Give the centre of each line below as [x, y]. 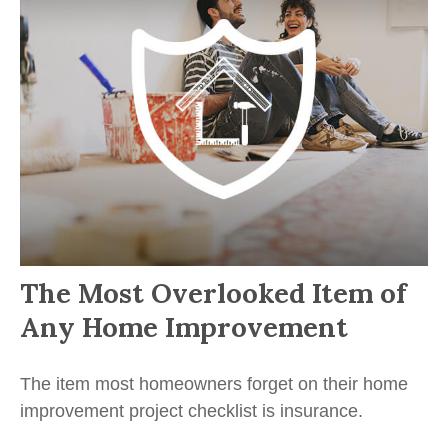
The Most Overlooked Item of [213, 292]
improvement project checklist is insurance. [191, 410]
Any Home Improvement [184, 326]
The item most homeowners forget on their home [214, 383]
